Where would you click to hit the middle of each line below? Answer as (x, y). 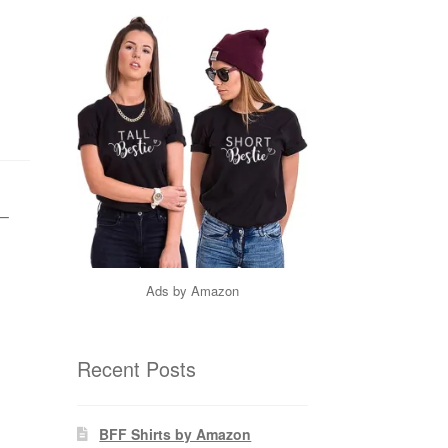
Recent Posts (136, 368)
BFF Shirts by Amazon (175, 434)
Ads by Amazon (192, 290)
